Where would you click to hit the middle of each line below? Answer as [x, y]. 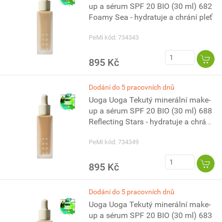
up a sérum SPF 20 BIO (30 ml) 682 [151, 6]
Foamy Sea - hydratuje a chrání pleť [151, 17]
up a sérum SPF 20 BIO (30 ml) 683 [151, 215]
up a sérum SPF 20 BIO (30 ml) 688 [151, 111]
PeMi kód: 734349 [114, 142]
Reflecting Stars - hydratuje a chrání [151, 122]
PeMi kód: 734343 [114, 37]
